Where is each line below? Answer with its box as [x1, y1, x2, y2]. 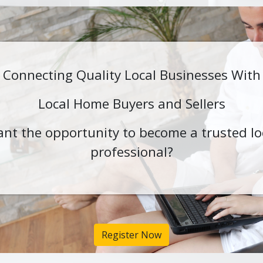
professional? [90, 143, 173, 161]
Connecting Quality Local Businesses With [2, 66, 261, 85]
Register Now [102, 228, 161, 242]
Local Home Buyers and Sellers [38, 95, 225, 113]
